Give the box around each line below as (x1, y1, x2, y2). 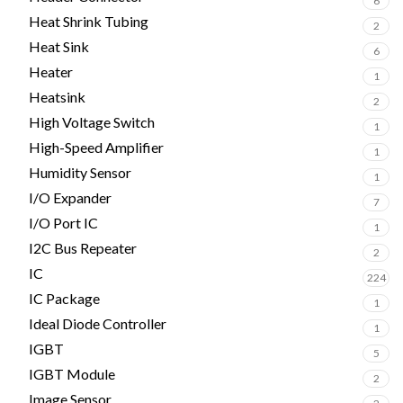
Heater (29, 63, 73, 80)
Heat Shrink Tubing (29, 13, 148, 30)
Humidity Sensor (29, 164, 131, 181)
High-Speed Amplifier (29, 139, 164, 156)
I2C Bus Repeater (29, 239, 137, 256)
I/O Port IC (29, 214, 98, 231)
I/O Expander (29, 189, 112, 206)
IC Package (29, 290, 100, 307)
